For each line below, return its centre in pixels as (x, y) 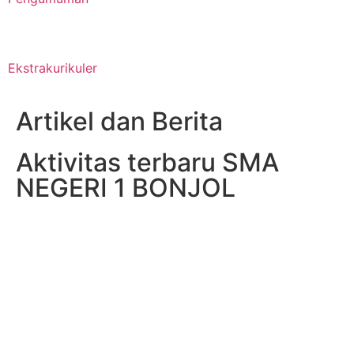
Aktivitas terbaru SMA (147, 147)
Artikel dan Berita (119, 105)
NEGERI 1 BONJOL (126, 172)
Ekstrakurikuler (53, 52)
